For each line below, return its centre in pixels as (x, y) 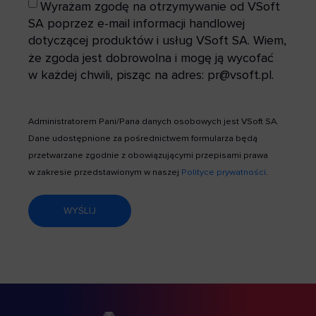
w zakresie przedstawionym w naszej (105, 172)
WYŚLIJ (80, 210)
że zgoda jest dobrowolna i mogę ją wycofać (151, 57)
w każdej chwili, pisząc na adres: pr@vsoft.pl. (151, 74)
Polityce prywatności (224, 172)
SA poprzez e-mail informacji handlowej (136, 24)
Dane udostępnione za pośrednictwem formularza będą (143, 138)
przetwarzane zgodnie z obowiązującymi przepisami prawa (148, 155)
